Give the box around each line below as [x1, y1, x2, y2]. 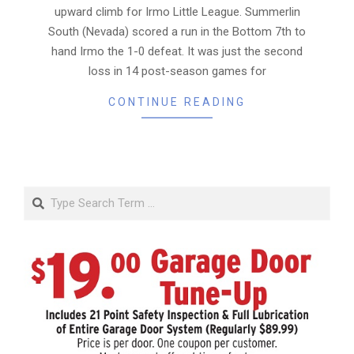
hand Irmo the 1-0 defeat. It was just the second [51, 43, 303, 58]
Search [24, 186, 64, 201]
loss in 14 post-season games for [88, 63, 266, 78]
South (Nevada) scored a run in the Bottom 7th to [48, 24, 306, 39]
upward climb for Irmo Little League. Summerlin [54, 4, 300, 19]
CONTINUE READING [108, 95, 246, 108]
